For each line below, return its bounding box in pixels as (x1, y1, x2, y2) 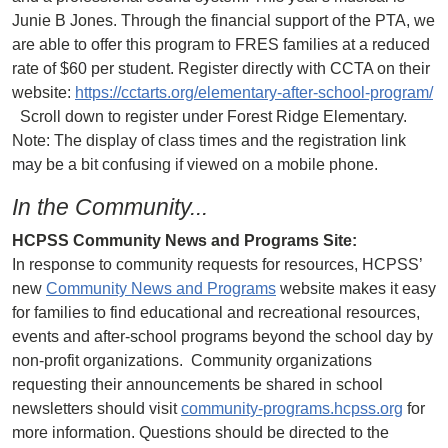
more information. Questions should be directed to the (12, 424, 389, 441)
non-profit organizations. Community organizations (12, 352, 372, 369)
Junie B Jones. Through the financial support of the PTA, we (12, 12, 435, 29)
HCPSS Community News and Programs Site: (12, 232, 361, 249)
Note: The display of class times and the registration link (12, 132, 406, 149)
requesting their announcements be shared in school (12, 376, 383, 393)
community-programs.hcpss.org (181, 400, 403, 417)
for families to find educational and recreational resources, (12, 304, 420, 321)
